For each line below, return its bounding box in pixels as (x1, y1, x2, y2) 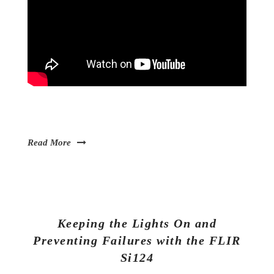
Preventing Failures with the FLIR (33, 234, 241, 248)
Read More (28, 137, 71, 147)
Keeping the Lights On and (57, 217, 217, 231)
